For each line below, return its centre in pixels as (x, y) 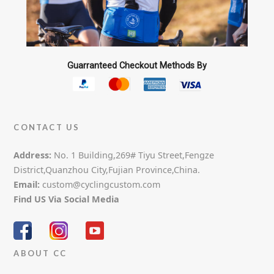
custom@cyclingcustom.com (100, 184)
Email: (27, 184)
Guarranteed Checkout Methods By (137, 66)
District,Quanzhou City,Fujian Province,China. (107, 169)
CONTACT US (47, 127)
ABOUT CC (40, 254)
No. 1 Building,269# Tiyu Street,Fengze (133, 155)
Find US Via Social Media (67, 199)
